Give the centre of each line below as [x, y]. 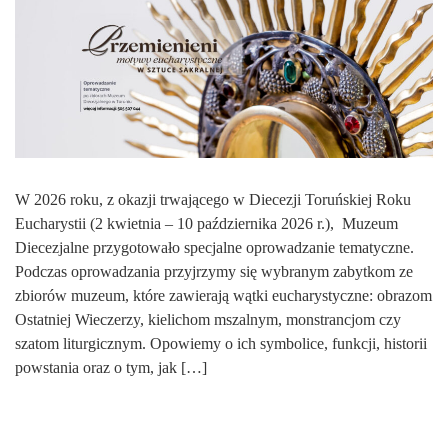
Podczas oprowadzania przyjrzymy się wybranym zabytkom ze [214, 272]
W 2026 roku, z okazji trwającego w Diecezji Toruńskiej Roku [213, 200]
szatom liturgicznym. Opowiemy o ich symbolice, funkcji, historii [221, 344]
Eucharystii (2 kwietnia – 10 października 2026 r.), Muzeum [206, 224]
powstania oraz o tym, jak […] [111, 368]
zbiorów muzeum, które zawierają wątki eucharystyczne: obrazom [223, 296]
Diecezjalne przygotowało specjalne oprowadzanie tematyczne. [214, 248]
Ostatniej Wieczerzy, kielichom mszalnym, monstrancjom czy [208, 320]
